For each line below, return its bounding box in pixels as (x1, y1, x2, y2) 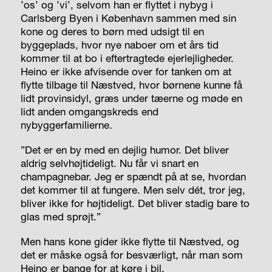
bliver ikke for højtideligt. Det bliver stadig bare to (20, 196, 250, 209)
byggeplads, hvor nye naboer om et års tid (20, 38, 219, 51)
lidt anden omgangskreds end (20, 104, 158, 118)
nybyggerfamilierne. (20, 118, 112, 131)
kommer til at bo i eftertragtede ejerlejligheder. (20, 51, 234, 64)
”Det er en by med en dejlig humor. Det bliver (20, 143, 229, 156)
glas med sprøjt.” (20, 209, 101, 223)
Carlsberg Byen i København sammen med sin (20, 11, 236, 24)
